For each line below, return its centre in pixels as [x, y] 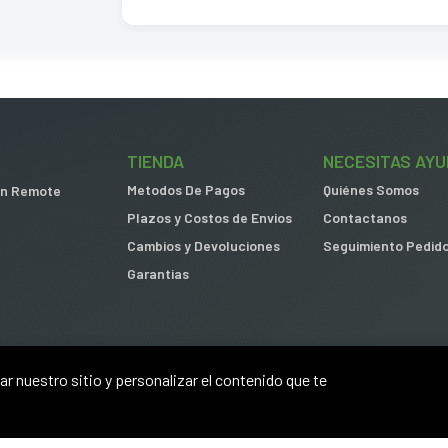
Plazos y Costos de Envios [209, 218]
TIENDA [155, 161]
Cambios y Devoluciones [203, 246]
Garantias [158, 274]
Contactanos [365, 218]
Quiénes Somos [371, 190]
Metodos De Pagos [186, 190]
